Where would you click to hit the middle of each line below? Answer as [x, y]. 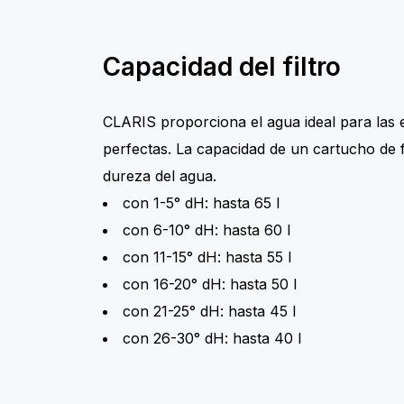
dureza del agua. [159, 176]
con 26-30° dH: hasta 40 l [211, 338]
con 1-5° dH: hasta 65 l [201, 203]
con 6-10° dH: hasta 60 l [206, 230]
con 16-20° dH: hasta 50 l [209, 284]
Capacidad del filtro [221, 67]
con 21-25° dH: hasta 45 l [209, 311]
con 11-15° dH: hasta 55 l [207, 257]
